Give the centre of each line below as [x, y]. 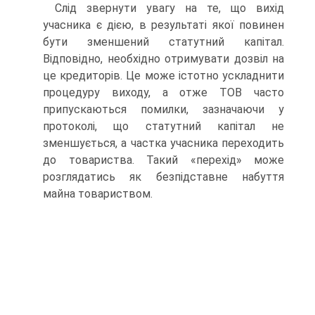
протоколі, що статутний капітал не [163, 127]
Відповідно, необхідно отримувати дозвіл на [163, 59]
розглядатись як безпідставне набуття [163, 177]
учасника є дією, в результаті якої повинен [163, 25]
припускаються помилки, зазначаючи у [163, 110]
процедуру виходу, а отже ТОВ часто [163, 93]
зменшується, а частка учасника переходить [163, 143]
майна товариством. [98, 194]
